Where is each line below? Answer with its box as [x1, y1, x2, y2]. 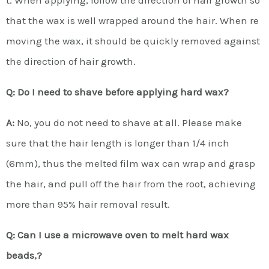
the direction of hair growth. [6, 55, 136, 67]
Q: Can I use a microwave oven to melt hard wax [6, 228, 229, 241]
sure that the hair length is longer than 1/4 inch [6, 136, 229, 149]
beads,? [6, 249, 42, 261]
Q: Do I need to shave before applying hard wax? [6, 85, 229, 98]
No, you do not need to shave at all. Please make [14, 116, 242, 128]
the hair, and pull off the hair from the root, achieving [6, 177, 256, 190]
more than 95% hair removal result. [6, 198, 170, 210]
